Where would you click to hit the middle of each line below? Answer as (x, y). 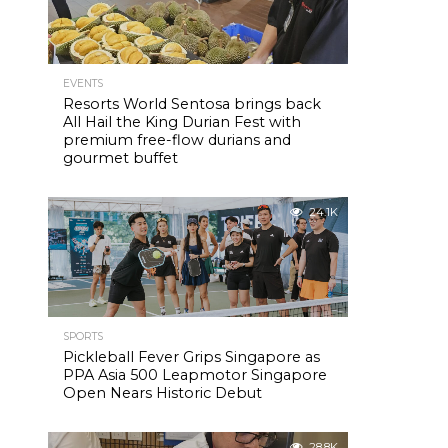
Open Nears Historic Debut (162, 393)
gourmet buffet (120, 158)
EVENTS (83, 83)
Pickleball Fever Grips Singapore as (191, 357)
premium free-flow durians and (177, 140)
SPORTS (83, 336)
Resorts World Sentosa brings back (192, 104)
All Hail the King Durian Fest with (182, 122)
